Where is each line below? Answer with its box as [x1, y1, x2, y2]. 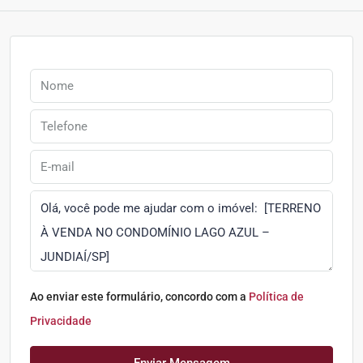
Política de [249, 289, 304, 303]
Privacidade [30, 314, 92, 327]
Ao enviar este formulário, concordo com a [30, 289, 249, 303]
